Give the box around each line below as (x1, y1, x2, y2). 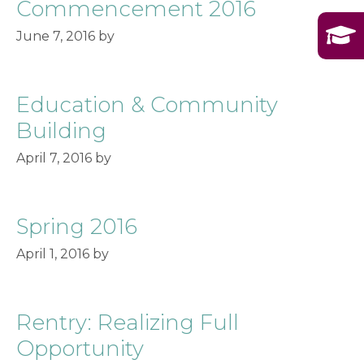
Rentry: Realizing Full (16, 310, 239, 336)
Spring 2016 (16, 214, 137, 240)
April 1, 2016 (16, 246, 89, 262)
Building (16, 118, 106, 144)
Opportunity (16, 336, 144, 362)
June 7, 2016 (16, 28, 95, 44)
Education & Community (16, 92, 278, 118)
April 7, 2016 (16, 150, 92, 166)
